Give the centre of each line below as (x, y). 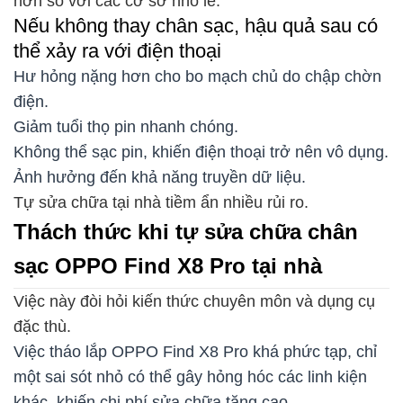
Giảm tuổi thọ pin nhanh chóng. (126, 127)
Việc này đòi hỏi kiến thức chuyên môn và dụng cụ (194, 302)
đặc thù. (42, 327)
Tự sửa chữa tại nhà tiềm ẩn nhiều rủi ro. (161, 203)
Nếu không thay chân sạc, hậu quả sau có (196, 26)
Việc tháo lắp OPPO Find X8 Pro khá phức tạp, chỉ (195, 352)
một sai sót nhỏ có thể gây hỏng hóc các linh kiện (190, 377)
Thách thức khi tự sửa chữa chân (186, 232)
